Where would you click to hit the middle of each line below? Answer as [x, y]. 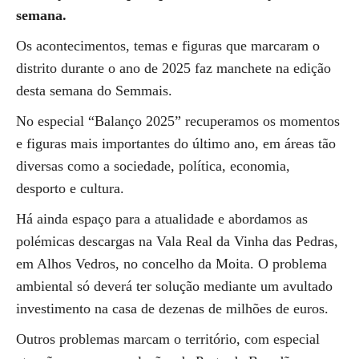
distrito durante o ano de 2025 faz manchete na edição [173, 68]
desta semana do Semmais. [94, 91]
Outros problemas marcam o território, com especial [168, 339]
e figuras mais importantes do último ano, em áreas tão [176, 143]
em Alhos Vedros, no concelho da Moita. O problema [171, 264]
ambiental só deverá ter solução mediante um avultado [174, 286]
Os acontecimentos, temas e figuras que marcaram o [168, 46]
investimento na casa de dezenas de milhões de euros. [172, 309]
